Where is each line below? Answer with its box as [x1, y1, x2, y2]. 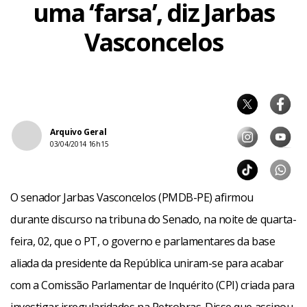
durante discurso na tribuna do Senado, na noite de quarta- [10, 212, 297, 227]
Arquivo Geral [50, 126, 107, 138]
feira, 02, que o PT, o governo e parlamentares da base [10, 234, 275, 249]
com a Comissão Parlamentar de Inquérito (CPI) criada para [10, 278, 295, 293]
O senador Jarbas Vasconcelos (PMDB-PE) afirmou [10, 190, 254, 205]
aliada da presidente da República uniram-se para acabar [10, 256, 284, 271]
